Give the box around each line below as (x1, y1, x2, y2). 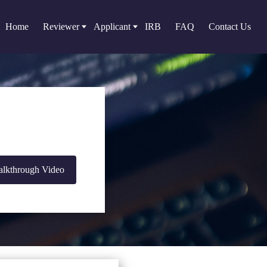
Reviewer (43, 21, 79, 32)
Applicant (94, 21, 131, 32)
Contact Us (209, 21, 251, 32)
